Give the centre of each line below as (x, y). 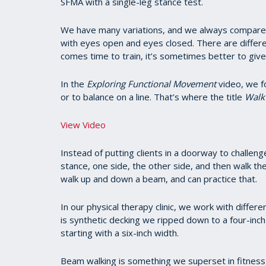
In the (74, 84)
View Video (83, 125)
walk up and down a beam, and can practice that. (160, 179)
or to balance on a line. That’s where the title (153, 97)
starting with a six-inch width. (120, 233)
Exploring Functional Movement (151, 84)
